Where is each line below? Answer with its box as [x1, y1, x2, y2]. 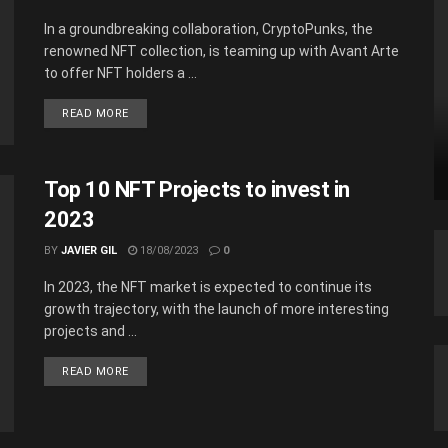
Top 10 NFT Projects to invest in [44, 176, 350, 202]
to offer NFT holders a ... [44, 65, 197, 82]
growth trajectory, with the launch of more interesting [44, 300, 389, 317]
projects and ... [44, 322, 137, 339]
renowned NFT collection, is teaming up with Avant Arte [44, 43, 399, 60]
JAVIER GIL [61, 243, 117, 257]
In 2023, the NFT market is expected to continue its [44, 278, 372, 295]
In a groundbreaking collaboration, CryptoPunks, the [44, 21, 373, 38]
